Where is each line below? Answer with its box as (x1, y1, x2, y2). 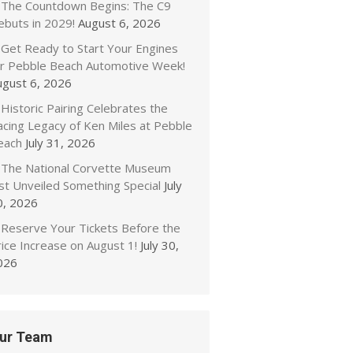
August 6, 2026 (78, 15, 161, 31)
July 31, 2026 (25, 135, 95, 150)
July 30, (140, 237, 179, 253)
